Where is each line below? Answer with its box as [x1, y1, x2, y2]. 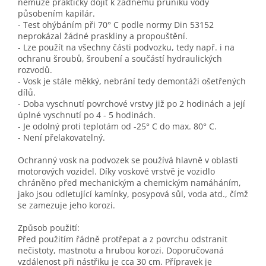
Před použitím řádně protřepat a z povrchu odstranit [18, 233, 227, 245]
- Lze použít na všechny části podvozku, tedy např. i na [18, 42, 235, 53]
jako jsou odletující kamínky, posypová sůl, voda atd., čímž [18, 188, 248, 200]
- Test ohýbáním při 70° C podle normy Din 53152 [18, 19, 214, 31]
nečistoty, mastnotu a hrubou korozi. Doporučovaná [18, 245, 224, 256]
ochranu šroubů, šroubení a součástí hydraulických [18, 53, 222, 65]
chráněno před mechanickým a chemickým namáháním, [18, 177, 241, 189]
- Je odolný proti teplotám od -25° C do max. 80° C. [18, 121, 217, 132]
